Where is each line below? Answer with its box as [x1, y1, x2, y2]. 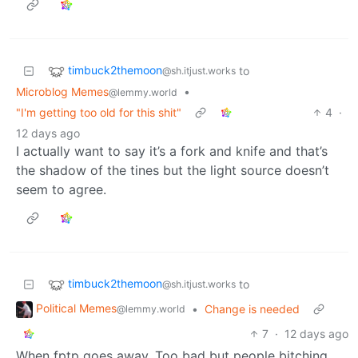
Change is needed [205, 301, 300, 316]
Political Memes [36, 301, 117, 316]
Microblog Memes [16, 84, 109, 98]
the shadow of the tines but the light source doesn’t [16, 161, 329, 178]
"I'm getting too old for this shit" [16, 105, 181, 119]
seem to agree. [16, 181, 106, 197]
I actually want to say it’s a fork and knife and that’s [16, 142, 328, 159]
